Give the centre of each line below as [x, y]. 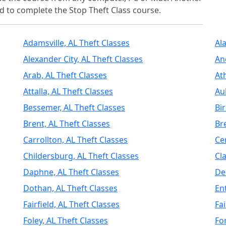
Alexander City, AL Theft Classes [83, 59]
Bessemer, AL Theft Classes [74, 107]
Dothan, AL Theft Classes [70, 188]
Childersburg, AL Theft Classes [81, 156]
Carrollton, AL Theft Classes [75, 140]
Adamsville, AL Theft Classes [76, 43]
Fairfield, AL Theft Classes [71, 204]
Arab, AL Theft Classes [65, 75]
